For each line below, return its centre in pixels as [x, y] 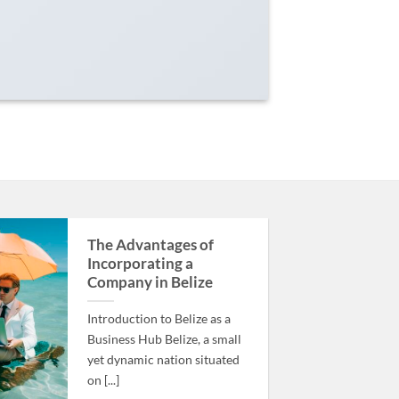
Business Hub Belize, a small [164, 338]
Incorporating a [140, 263]
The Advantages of [150, 244]
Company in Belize [150, 282]
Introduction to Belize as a [159, 318]
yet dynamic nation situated [163, 359]
